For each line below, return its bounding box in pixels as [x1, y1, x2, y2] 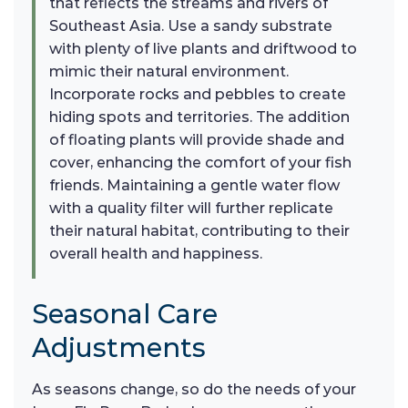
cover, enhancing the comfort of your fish [49, 154, 352, 172]
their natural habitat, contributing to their [49, 222, 350, 240]
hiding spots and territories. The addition [49, 108, 350, 127]
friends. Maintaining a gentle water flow [49, 177, 340, 195]
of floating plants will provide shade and [49, 131, 344, 149]
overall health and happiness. [49, 245, 262, 263]
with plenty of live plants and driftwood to [49, 40, 357, 58]
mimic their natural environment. [49, 63, 289, 81]
